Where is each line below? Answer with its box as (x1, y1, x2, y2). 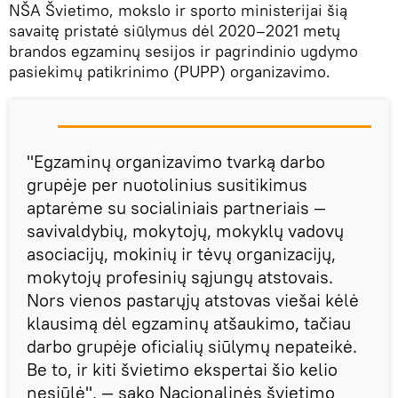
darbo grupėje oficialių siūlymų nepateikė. (27, 335, 357, 358)
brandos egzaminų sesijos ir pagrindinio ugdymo (9, 41, 358, 62)
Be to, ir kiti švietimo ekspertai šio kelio (27, 358, 338, 381)
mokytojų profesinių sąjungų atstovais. (27, 266, 333, 289)
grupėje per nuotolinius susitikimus (27, 173, 307, 196)
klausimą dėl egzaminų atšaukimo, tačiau (27, 312, 351, 335)
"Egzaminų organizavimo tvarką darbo (27, 150, 325, 173)
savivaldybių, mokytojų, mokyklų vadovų (27, 219, 344, 243)
